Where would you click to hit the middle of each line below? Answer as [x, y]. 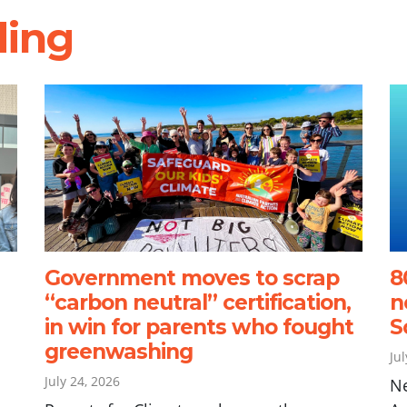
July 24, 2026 [82, 381]
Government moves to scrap [191, 278]
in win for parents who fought [199, 327]
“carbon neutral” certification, [197, 302]
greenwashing [118, 351]
